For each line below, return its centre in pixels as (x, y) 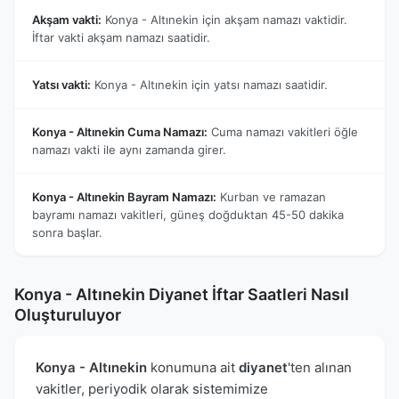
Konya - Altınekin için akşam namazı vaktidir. (224, 19)
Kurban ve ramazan (271, 196)
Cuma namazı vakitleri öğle (283, 131)
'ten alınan (320, 367)
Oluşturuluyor (68, 314)
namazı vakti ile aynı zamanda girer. (129, 149)
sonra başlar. (67, 232)
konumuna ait (193, 367)
